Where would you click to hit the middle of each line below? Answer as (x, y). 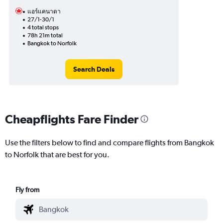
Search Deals (94, 69)
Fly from (28, 189)
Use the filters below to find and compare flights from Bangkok (110, 142)
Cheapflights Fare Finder (72, 119)
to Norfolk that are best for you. (57, 154)
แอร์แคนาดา (44, 11)
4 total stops (43, 27)
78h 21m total (45, 35)
